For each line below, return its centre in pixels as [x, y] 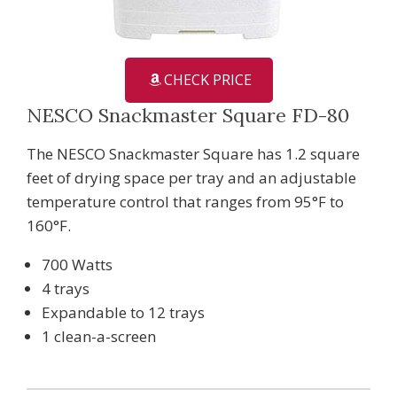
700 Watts [77, 264]
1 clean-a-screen [99, 336]
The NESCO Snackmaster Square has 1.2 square [193, 153]
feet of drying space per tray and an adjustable [191, 177]
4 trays [66, 288]
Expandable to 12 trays [123, 312]
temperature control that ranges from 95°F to [185, 201]
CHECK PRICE [207, 79]
